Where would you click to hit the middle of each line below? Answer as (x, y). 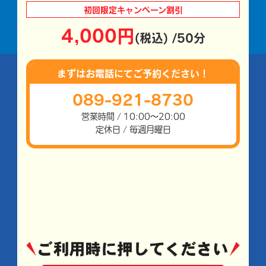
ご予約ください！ (171, 73)
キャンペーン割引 (150, 9)
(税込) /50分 (170, 38)
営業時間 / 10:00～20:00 (133, 117)
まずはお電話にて (95, 73)
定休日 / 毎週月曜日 (133, 130)
